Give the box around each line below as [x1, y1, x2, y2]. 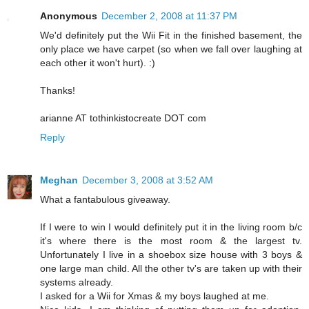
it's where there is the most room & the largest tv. [40, 235, 302, 246]
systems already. [40, 276, 113, 288]
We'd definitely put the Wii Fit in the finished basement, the [40, 29, 302, 41]
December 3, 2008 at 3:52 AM [82, 174, 213, 186]
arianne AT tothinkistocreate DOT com [40, 112, 206, 123]
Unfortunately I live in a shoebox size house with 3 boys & [40, 248, 302, 260]
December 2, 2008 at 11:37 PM [101, 10, 237, 21]
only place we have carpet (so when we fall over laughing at [40, 43, 302, 54]
